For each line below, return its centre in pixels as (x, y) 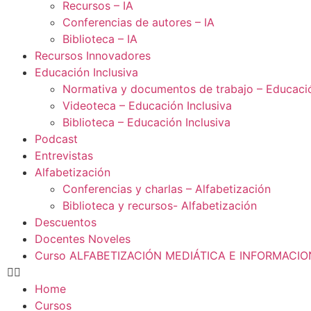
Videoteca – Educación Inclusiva (147, 106)
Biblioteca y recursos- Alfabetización (160, 205)
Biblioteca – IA (100, 39)
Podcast (56, 139)
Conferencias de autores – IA (138, 22)
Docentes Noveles (83, 239)
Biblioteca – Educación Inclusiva (146, 122)
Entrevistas (64, 155)
